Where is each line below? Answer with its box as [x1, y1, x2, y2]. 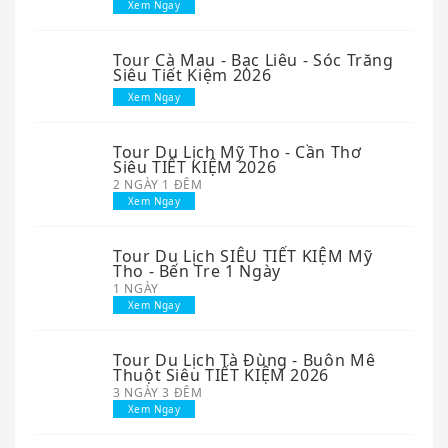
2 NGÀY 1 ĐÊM [113, 175, 203, 193]
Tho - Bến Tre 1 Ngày [113, 259, 281, 282]
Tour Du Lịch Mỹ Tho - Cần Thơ [113, 140, 362, 163]
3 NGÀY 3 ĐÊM [113, 383, 203, 401]
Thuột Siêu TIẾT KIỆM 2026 [113, 363, 329, 386]
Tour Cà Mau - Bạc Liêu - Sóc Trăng [113, 48, 394, 71]
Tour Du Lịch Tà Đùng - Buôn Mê [113, 348, 376, 371]
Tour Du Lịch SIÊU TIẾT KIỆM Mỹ [113, 244, 373, 267]
